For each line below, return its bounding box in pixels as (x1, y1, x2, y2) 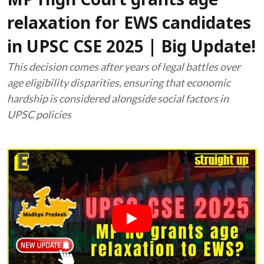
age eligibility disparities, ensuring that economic (7, 76, 230, 89)
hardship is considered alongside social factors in (7, 92, 229, 105)
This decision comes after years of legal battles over (7, 60, 240, 73)
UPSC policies (7, 108, 71, 121)
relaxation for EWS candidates (7, 15, 251, 35)
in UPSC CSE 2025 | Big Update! (7, 38, 256, 58)
